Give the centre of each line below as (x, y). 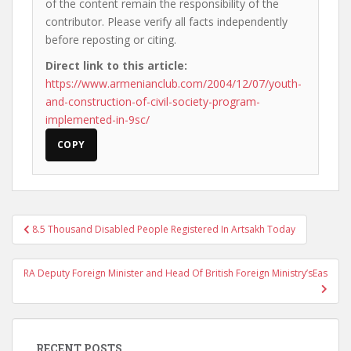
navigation (63, 244)
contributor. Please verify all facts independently (166, 22)
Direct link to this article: (116, 65)
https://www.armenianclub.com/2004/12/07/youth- (174, 83)
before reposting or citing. (111, 40)
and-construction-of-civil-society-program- (153, 101)
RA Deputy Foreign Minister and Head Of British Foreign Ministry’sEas (175, 273)
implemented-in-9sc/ (98, 119)
